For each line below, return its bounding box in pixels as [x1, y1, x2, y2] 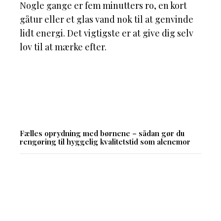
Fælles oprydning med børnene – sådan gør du [20, 128, 184, 139]
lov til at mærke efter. [20, 41, 107, 53]
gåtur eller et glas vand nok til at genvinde [20, 13, 193, 26]
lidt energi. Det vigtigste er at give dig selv [20, 27, 193, 39]
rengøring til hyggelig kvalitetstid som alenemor [20, 137, 190, 147]
